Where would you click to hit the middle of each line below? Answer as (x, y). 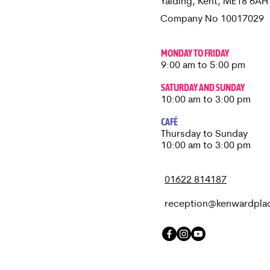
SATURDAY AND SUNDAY (203, 87)
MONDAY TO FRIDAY (195, 53)
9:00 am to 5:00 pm (203, 66)
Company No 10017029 (212, 19)
